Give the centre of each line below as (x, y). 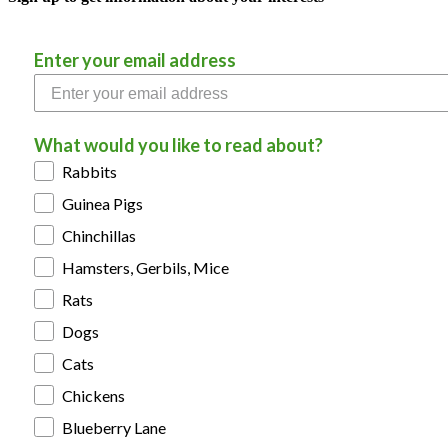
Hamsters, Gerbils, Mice (145, 267)
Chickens (93, 395)
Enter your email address (135, 59)
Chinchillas (99, 235)
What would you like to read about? (178, 144)
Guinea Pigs (102, 203)
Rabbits (89, 171)
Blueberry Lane (114, 427)
